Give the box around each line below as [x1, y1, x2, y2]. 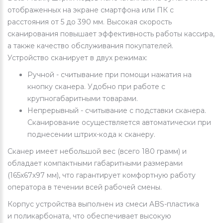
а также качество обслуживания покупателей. [7, 41, 173, 51]
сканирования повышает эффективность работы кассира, [7, 29, 215, 39]
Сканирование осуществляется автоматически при [27, 118, 211, 127]
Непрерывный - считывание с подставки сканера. [27, 106, 206, 115]
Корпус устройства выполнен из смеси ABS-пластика [7, 200, 199, 209]
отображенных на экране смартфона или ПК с [7, 5, 174, 15]
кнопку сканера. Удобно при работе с [27, 82, 165, 92]
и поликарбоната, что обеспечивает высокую [7, 212, 171, 221]
